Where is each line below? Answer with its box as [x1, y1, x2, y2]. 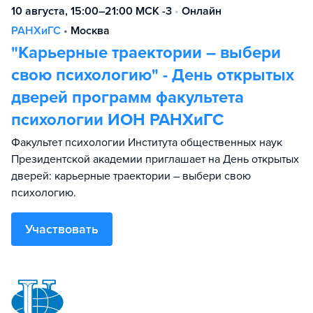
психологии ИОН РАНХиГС [11, 110, 224, 130]
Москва [71, 24, 110, 38]
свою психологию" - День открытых [11, 65, 294, 85]
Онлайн [182, 4, 221, 18]
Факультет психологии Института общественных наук [11, 136, 282, 150]
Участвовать [25, 221, 99, 237]
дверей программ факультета [11, 87, 244, 108]
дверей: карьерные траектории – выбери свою [11, 169, 251, 183]
